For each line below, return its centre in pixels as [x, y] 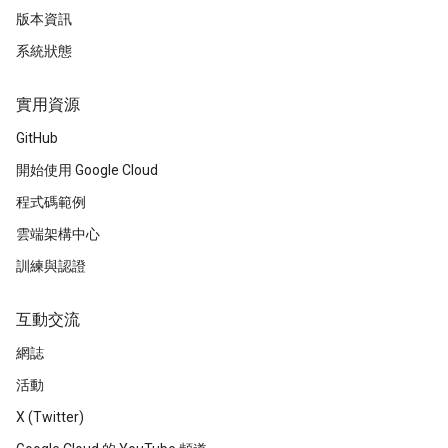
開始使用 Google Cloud [87, 170]
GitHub [37, 138]
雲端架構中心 [58, 234]
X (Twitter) [50, 417]
